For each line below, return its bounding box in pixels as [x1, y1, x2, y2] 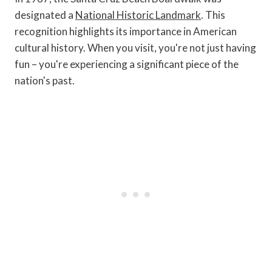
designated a [15, 8, 75, 21]
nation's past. [15, 73, 75, 87]
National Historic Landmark [75, 8, 201, 21]
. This [201, 8, 225, 21]
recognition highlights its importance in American [15, 24, 237, 38]
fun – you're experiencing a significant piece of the [15, 57, 239, 70]
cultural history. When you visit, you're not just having [15, 41, 256, 54]
